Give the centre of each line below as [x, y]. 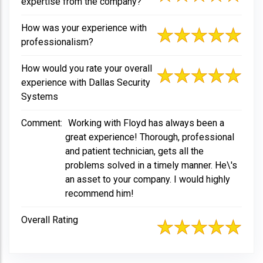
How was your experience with [84, 28]
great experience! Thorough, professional [150, 137]
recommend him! [100, 194]
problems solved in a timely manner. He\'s [151, 166]
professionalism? [57, 42]
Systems [40, 97]
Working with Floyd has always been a [146, 123]
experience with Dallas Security [86, 83]
